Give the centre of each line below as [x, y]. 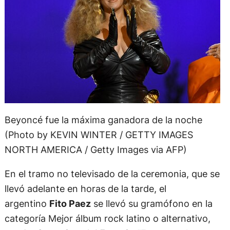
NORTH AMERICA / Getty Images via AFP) [95, 150]
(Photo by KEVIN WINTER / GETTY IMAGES [99, 135]
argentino [27, 204]
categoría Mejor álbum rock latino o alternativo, [107, 218]
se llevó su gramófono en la [151, 204]
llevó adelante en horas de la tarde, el [85, 189]
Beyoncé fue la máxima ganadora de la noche [103, 120]
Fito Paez [70, 204]
